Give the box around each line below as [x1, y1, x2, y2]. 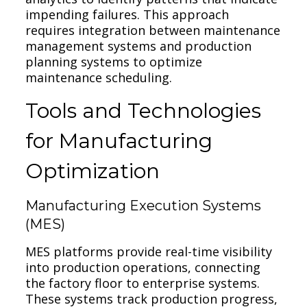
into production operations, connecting [25, 258, 261, 275]
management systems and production [25, 37, 252, 54]
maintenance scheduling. [25, 69, 173, 86]
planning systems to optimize [25, 53, 203, 70]
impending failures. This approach [25, 5, 230, 23]
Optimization [25, 158, 160, 184]
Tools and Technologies [25, 97, 262, 123]
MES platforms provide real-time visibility [25, 243, 273, 260]
